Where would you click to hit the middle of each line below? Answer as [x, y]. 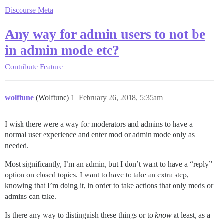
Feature [51, 67]
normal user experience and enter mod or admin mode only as [100, 135]
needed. [17, 145]
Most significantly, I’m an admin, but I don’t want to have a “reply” [109, 164]
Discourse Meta [29, 10]
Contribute [21, 67]
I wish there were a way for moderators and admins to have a [99, 124]
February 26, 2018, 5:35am [121, 98]
